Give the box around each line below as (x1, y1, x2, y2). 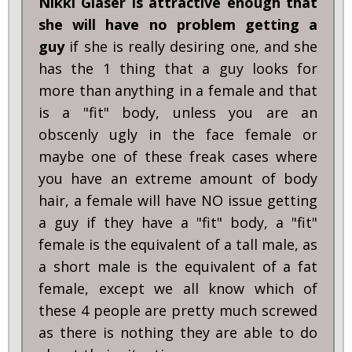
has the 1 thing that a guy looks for (38, 59, 317, 79)
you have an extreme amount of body (38, 169, 317, 189)
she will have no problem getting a (38, 15, 317, 35)
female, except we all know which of (38, 279, 317, 299)
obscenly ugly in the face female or (38, 125, 317, 145)
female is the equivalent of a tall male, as (38, 235, 317, 255)
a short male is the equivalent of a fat (38, 257, 317, 277)
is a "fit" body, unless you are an (38, 103, 317, 123)
